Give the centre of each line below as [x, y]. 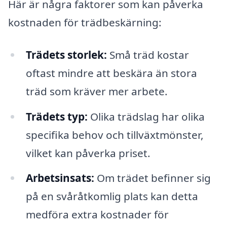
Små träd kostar [148, 54]
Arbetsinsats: [60, 178]
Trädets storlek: [66, 54]
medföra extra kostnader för [97, 215]
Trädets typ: [56, 116]
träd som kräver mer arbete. [97, 91]
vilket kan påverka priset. [88, 153]
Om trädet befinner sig [152, 178]
